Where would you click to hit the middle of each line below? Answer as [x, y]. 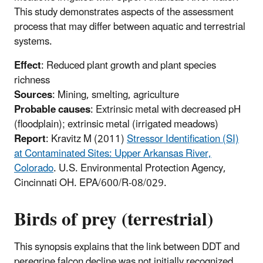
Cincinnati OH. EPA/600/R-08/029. [90, 183]
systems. [33, 42]
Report [30, 139]
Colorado [34, 169]
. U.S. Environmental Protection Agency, [140, 169]
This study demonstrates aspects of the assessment [124, 13]
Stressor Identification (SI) [183, 139]
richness [32, 81]
